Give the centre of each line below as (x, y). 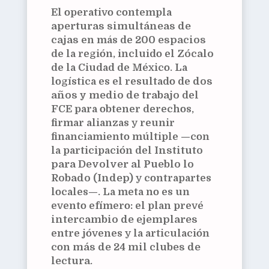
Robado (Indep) (92, 178)
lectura (70, 261)
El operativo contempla (111, 13)
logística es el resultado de (122, 82)
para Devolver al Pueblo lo (122, 165)
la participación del (102, 151)
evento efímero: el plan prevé (127, 206)
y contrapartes (172, 178)
